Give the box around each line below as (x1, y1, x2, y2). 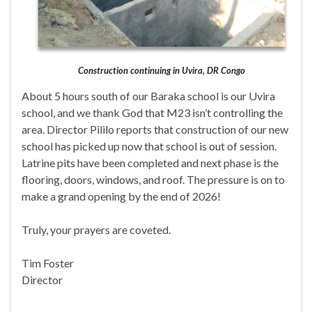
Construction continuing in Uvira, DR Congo (78, 65, 245, 77)
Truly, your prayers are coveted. (22, 223, 171, 237)
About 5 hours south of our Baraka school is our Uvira (22, 89, 275, 103)
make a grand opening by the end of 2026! (22, 189, 221, 203)
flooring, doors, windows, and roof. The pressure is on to (22, 173, 285, 187)
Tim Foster (22, 256, 74, 270)
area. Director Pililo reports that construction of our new (22, 123, 288, 136)
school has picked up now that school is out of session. (22, 139, 276, 153)
